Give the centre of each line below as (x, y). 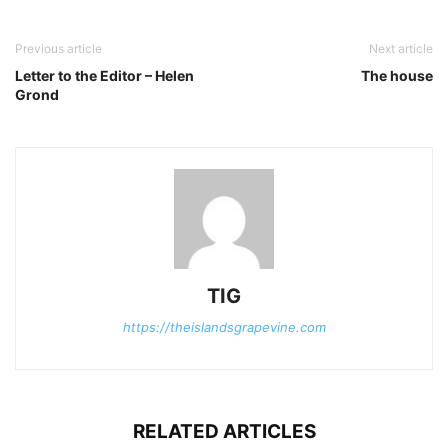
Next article (401, 49)
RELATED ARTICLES (224, 432)
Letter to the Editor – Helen (104, 76)
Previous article (58, 49)
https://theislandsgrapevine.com (224, 327)
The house (397, 76)
